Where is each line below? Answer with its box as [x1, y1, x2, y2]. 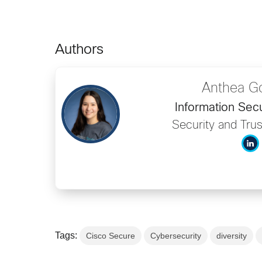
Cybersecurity [150, 231, 202, 241]
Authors [55, 44, 104, 57]
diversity [216, 231, 247, 241]
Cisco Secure [86, 231, 136, 241]
